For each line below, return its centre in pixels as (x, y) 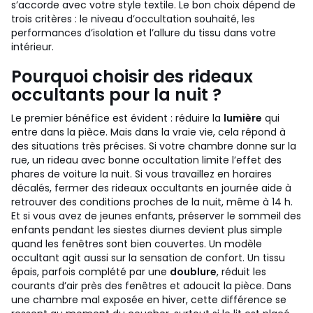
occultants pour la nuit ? (116, 95)
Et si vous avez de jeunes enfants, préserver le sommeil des (156, 216)
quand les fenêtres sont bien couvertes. (109, 244)
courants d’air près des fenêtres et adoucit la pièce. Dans (151, 286)
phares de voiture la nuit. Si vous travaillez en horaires (141, 174)
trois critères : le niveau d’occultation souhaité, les (133, 19)
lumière (243, 118)
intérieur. (32, 47)
